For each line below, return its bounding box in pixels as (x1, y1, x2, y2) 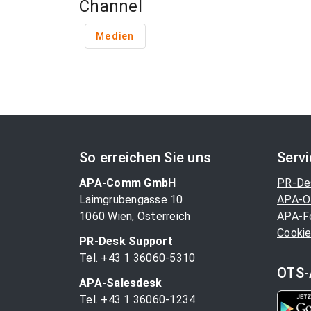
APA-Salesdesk (79, 276, 162, 289)
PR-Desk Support (79, 235, 173, 248)
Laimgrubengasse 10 (79, 193, 183, 206)
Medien (96, 31, 135, 42)
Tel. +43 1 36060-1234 (79, 293, 196, 306)
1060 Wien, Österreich (79, 210, 191, 223)
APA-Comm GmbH (79, 176, 176, 190)
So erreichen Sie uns (79, 149, 211, 166)
